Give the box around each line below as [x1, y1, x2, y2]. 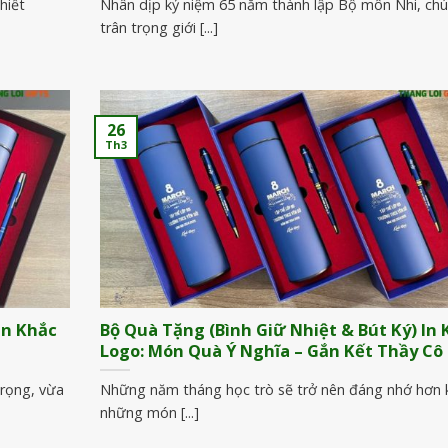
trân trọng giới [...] [100, 17, 218, 37]
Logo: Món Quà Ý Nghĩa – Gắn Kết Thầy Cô [100, 339, 443, 363]
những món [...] [100, 402, 199, 422]
